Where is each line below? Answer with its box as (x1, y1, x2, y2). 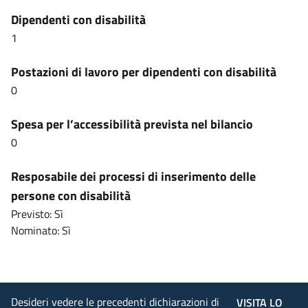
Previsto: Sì (11, 206, 63, 222)
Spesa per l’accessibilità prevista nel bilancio (11, 115, 253, 133)
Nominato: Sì (11, 222, 71, 239)
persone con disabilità (11, 186, 131, 205)
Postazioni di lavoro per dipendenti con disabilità (11, 63, 276, 81)
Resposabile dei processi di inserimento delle (11, 167, 256, 186)
